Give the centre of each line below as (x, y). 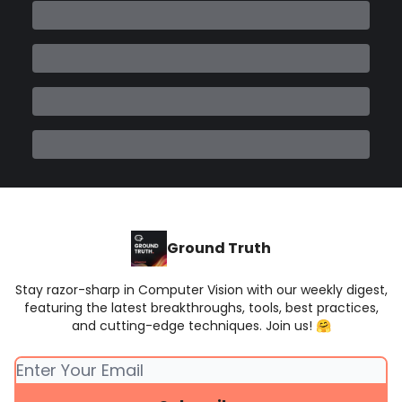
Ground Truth (219, 248)
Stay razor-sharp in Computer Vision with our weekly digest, (201, 290)
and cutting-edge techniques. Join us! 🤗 (201, 326)
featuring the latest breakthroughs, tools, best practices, (201, 308)
